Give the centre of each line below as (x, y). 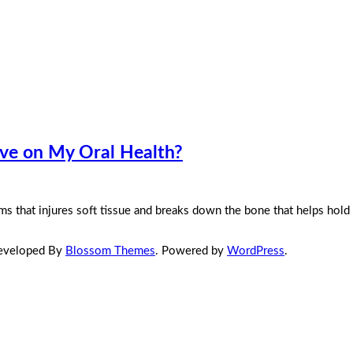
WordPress (256, 251)
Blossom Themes (110, 251)
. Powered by (191, 251)
